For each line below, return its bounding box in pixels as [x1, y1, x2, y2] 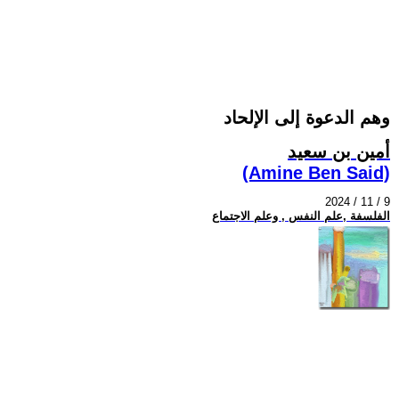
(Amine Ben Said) [242, 162, 390, 183]
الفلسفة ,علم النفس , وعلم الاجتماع [212, 209, 390, 224]
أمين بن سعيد [288, 141, 390, 161]
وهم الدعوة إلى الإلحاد [224, 108, 390, 128]
